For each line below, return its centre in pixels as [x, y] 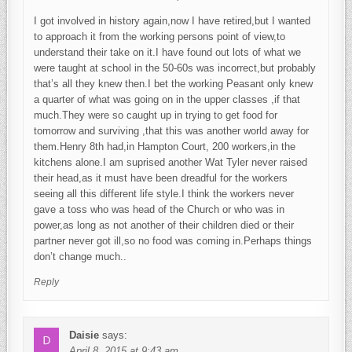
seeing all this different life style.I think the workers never [164, 194]
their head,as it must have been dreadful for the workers [161, 178]
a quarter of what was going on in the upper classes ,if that [167, 100]
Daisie [84, 335]
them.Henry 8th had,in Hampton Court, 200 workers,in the [165, 147]
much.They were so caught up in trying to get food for [156, 115]
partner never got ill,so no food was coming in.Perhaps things [173, 241]
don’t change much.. [81, 257]
